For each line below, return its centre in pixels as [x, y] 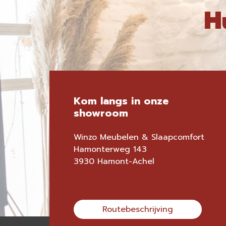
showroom [101, 113]
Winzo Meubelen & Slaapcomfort [139, 137]
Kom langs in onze [121, 101]
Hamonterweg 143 [110, 149]
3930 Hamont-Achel [114, 161]
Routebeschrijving [138, 209]
